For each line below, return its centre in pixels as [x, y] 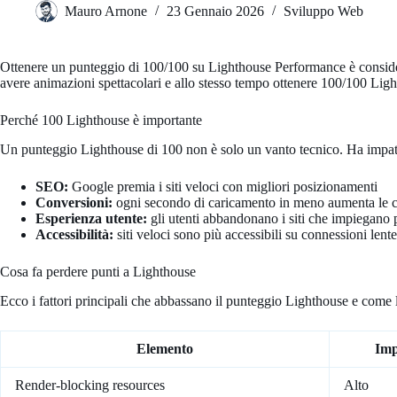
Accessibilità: [74, 234]
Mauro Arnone [106, 12]
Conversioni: [74, 202]
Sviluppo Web [323, 12]
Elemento [165, 348]
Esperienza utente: [91, 218]
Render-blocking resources [90, 385]
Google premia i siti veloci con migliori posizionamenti [223, 186]
